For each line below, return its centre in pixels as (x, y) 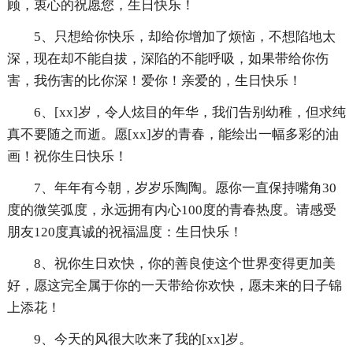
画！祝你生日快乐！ (67, 157)
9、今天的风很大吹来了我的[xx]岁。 (143, 340)
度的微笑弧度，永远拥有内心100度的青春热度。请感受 (171, 210)
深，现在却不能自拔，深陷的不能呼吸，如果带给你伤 (167, 59)
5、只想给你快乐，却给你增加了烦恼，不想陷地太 (184, 37)
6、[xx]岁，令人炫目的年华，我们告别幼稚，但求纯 (190, 113)
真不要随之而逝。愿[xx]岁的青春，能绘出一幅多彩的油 (173, 135)
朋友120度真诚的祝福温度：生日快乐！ (124, 232)
